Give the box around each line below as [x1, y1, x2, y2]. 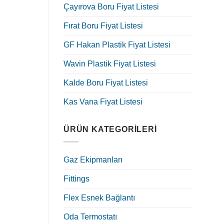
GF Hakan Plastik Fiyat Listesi [63, 40, 170, 49]
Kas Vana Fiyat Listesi [63, 97, 142, 106]
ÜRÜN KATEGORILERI [63, 125, 157, 134]
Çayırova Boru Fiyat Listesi [63, 2, 159, 11]
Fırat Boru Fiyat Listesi [63, 21, 143, 30]
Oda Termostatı [63, 212, 117, 221]
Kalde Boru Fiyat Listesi [63, 78, 148, 87]
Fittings [63, 174, 89, 183]
